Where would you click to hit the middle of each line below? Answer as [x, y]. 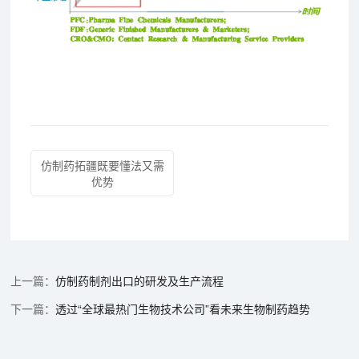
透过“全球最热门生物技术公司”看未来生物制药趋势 [183, 308]
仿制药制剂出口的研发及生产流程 [140, 280]
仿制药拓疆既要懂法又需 [102, 165]
